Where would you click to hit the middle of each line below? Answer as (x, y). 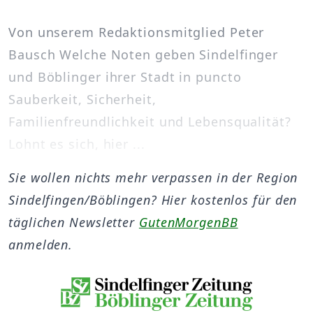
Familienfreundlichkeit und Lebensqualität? (150, 122)
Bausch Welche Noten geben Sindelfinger (144, 54)
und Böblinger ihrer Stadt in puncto (125, 77)
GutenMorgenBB (188, 222)
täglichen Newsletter (74, 222)
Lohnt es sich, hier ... (77, 144)
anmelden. (41, 245)
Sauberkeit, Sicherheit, (82, 99)
